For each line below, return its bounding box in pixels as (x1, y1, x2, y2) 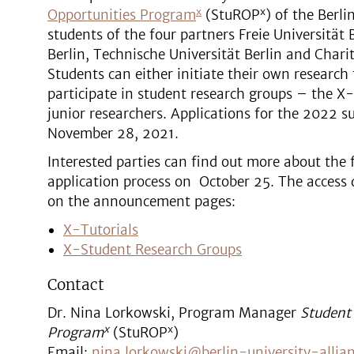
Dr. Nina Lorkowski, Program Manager (47, 304, 300, 322)
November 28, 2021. (47, 125, 179, 142)
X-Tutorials (63, 221, 138, 239)
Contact (47, 275, 104, 294)
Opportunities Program (47, 6, 196, 24)
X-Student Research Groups (63, 241, 242, 258)
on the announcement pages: (47, 193, 235, 210)
